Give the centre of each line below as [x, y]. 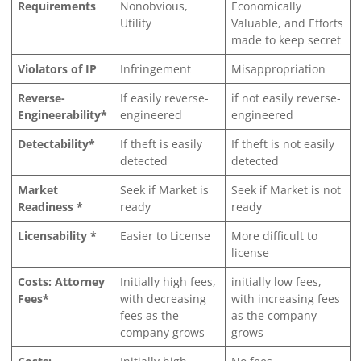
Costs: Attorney [61, 281]
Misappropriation [278, 68]
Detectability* [56, 143]
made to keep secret [286, 39]
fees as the [149, 315]
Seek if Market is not [286, 189]
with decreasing [163, 298]
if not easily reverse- [286, 98]
